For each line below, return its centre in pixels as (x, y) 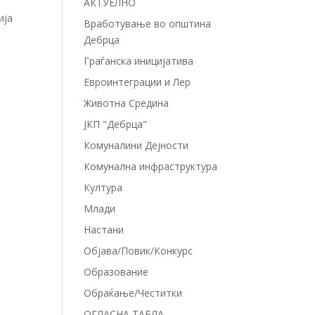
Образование (116, 272)
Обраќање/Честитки (133, 293)
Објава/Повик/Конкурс (139, 251)
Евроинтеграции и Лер (137, 82)
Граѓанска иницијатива (139, 61)
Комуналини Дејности (136, 145)
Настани (104, 230)
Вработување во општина (148, 24)
